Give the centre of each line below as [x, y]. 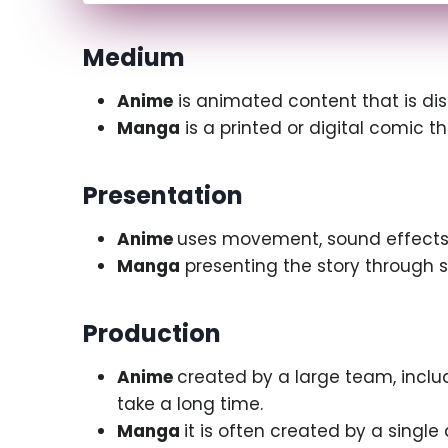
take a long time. [190, 403]
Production [152, 333]
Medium [134, 57]
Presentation [163, 195]
